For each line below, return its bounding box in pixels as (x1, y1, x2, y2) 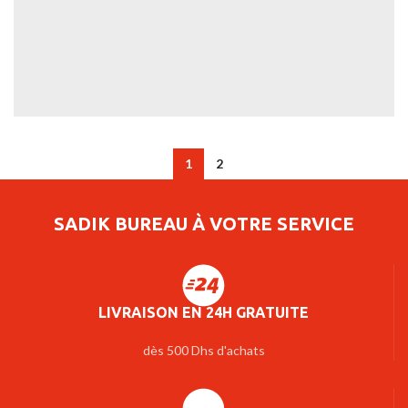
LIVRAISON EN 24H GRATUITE (98, 304, 309, 321)
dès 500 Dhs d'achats (142, 342, 265, 358)
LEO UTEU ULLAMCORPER (32, 148, 215, 164)
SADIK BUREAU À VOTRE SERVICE (54, 213, 354, 234)
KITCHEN (100, 152, 147, 166)
